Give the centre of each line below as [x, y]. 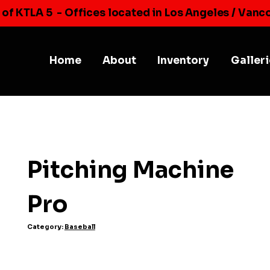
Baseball [80, 227]
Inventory [184, 61]
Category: [46, 227]
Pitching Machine [130, 170]
